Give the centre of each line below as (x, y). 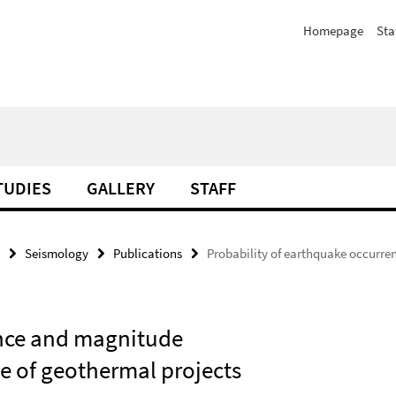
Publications (148, 253)
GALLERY (121, 188)
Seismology (57, 253)
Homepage (333, 30)
